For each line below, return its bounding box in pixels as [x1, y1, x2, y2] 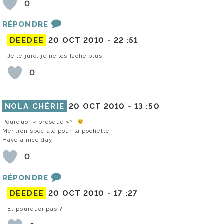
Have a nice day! [2, 136, 54, 143]
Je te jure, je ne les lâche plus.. [7, 52, 107, 59]
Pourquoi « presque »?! [2, 118, 77, 125]
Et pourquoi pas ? [7, 205, 63, 213]
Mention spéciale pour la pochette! [2, 127, 112, 134]
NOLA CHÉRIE [4, 101, 65, 111]
